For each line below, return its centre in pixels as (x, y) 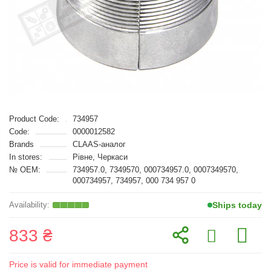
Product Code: (34, 119)
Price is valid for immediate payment (78, 264)
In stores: (26, 157)
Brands (21, 144)
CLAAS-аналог (99, 144)
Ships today (237, 205)
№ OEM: (25, 170)
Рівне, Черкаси (100, 157)
